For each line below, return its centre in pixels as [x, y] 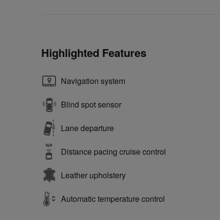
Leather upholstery [93, 175]
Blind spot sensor [91, 105]
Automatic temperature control [113, 199]
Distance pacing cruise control [113, 152]
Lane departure [87, 128]
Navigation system [93, 81]
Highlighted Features [94, 53]
